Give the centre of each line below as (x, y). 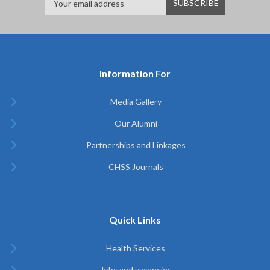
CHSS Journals (136, 167)
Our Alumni (136, 123)
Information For (135, 73)
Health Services (136, 248)
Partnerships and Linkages (136, 145)
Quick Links (135, 220)
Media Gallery (136, 102)
